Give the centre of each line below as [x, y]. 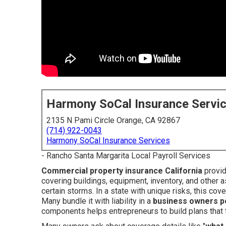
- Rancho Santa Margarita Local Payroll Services [126, 156]
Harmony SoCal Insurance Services [108, 140]
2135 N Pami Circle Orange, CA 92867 [113, 120]
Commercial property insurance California [122, 171]
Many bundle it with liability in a [97, 201]
